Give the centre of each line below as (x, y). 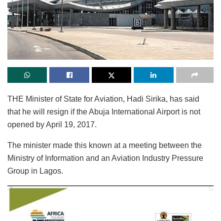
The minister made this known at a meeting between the (105, 145)
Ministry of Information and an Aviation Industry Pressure (105, 158)
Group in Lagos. (35, 171)
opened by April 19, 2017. (52, 124)
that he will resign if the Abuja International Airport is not (104, 111)
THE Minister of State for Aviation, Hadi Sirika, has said (103, 99)
